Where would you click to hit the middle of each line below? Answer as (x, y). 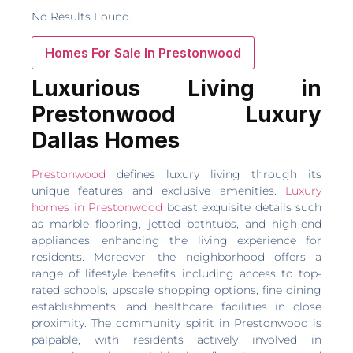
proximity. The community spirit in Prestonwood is (176, 323)
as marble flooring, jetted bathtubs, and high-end (176, 223)
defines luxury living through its (214, 174)
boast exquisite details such (242, 207)
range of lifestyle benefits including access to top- (176, 273)
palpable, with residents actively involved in (176, 339)
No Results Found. (82, 16)
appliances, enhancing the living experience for (176, 240)
